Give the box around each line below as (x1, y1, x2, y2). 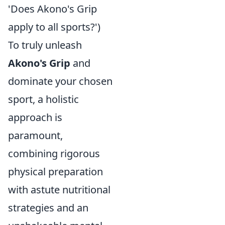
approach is (8, 110, 62, 124)
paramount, (8, 129, 63, 142)
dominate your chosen (8, 74, 113, 88)
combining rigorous (8, 147, 100, 160)
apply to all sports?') (8, 20, 100, 34)
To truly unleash (8, 38, 82, 52)
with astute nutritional (8, 183, 110, 196)
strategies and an (8, 201, 88, 214)
